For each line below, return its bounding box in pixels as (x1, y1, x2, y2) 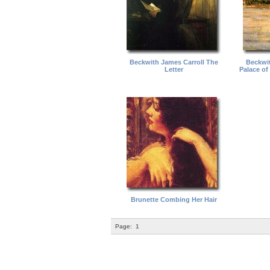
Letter (165, 65, 183, 73)
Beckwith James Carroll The (130, 58, 218, 66)
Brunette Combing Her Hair (131, 195, 217, 203)
